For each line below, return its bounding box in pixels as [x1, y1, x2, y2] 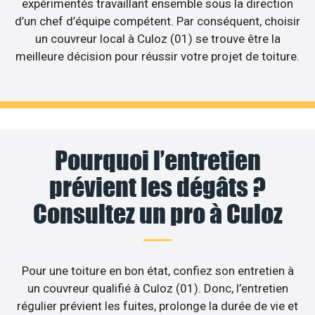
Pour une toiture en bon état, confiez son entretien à [21, 263, 294, 278]
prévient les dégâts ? [49, 171, 266, 202]
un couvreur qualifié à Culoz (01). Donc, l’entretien [27, 281, 288, 295]
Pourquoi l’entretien [54, 144, 261, 176]
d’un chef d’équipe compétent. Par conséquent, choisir [15, 14, 300, 29]
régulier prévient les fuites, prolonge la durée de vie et [17, 298, 298, 313]
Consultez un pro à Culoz [32, 198, 283, 229]
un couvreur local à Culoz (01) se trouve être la [34, 32, 281, 46]
